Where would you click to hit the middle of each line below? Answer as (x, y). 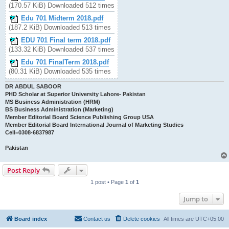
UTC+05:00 (210, 219)
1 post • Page (108, 182)
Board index (31, 219)
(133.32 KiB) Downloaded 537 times (62, 49)
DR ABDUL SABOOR (33, 86)
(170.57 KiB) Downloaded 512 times (62, 5)
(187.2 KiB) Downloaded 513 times (60, 27)
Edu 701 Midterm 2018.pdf (62, 18)
